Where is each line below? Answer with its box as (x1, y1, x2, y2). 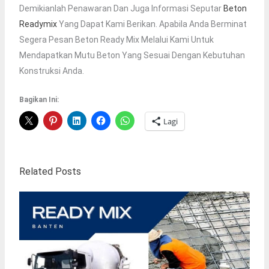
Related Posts (19, 166, 81, 178)
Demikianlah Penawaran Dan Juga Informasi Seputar (19, 4, 223, 14)
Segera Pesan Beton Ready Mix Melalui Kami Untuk (19, 35, 214, 45)
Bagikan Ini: (19, 95, 59, 104)
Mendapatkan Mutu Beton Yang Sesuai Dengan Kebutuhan (19, 50, 245, 61)
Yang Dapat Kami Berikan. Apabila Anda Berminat (56, 19, 247, 29)
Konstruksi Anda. (19, 66, 84, 76)
